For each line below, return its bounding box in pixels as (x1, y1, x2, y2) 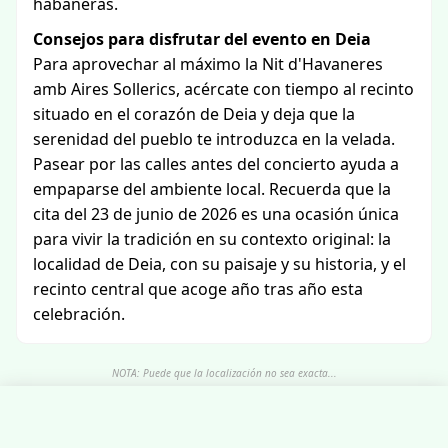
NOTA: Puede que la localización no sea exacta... (111, 366, 337, 380)
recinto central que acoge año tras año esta (33, 278, 363, 300)
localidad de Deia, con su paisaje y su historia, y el (33, 253, 406, 275)
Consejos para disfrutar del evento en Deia (33, 28, 371, 50)
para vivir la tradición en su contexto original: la (33, 228, 391, 250)
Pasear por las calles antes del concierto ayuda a (33, 153, 399, 175)
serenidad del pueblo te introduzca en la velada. (33, 128, 395, 150)
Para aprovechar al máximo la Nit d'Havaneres (33, 53, 383, 75)
